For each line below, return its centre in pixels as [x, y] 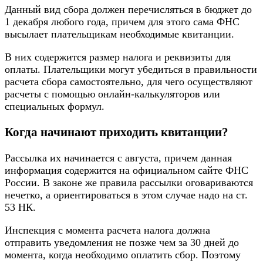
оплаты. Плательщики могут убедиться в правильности [131, 70]
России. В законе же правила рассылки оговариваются [129, 183]
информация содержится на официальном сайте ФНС [127, 171]
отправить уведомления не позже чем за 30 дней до [122, 243]
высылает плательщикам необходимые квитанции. [119, 34]
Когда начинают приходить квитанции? [117, 132]
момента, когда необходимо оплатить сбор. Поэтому [123, 255]
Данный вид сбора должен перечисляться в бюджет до [128, 10]
